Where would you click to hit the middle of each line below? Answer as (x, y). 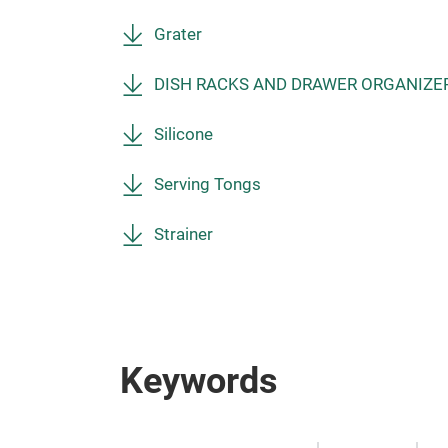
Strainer (183, 234)
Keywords (199, 381)
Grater (178, 34)
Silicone (183, 134)
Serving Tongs (207, 184)
